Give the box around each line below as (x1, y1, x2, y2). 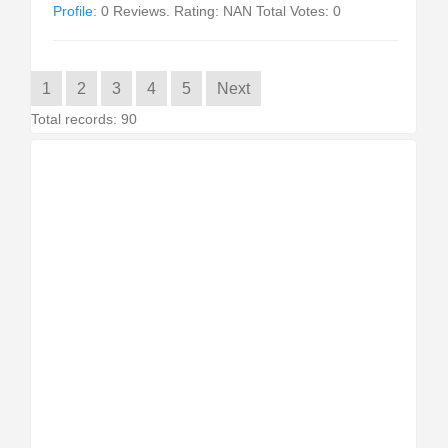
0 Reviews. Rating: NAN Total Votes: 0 (97, 3, 342, 19)
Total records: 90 (31, 111, 138, 127)
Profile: (53, 3, 98, 19)
